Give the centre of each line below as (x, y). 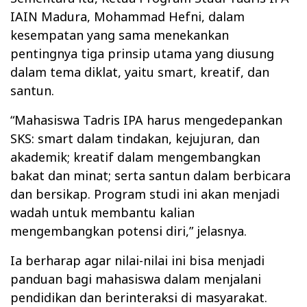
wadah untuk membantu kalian (102, 213)
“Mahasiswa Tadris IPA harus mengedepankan (146, 120)
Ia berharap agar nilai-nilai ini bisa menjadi (137, 261)
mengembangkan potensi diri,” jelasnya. (128, 231)
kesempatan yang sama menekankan (120, 35)
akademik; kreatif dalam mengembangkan (135, 157)
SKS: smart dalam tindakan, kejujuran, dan (135, 139)
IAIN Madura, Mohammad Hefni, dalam (127, 17)
